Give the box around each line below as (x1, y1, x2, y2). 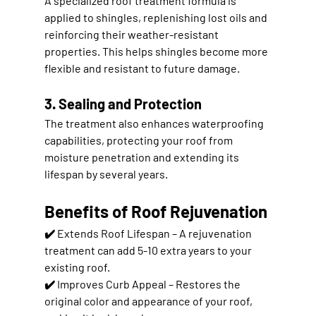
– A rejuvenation (169, 226, 254, 240)
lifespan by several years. (44, 166, 168, 181)
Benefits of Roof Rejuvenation (44, 200, 267, 221)
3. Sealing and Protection (44, 95, 202, 112)
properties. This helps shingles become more (44, 44, 270, 58)
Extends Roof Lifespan (56, 226, 170, 240)
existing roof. (44, 260, 110, 274)
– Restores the (166, 276, 243, 291)
